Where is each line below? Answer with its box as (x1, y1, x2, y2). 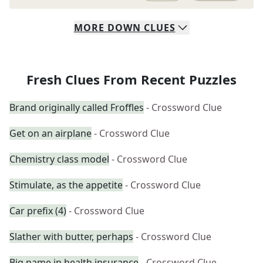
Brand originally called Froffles (9, 101, 144, 114)
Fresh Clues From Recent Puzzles (26, 70, 237, 88)
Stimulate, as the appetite (9, 178, 123, 191)
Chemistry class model (9, 153, 109, 166)
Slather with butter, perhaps (9, 230, 133, 243)
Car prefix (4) (9, 204, 66, 217)
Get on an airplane (9, 127, 92, 140)
